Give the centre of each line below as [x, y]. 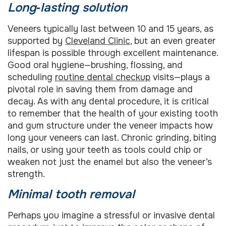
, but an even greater [173, 41]
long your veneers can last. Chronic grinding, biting [112, 137]
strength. [26, 174]
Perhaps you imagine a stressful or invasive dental [111, 215]
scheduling [31, 77]
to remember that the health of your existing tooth [113, 113]
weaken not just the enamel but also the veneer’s [110, 162]
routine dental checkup [103, 77]
